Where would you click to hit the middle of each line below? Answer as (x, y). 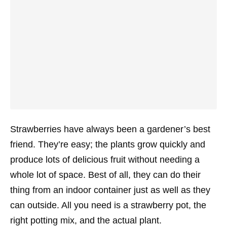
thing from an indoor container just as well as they (110, 190)
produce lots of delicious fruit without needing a (105, 160)
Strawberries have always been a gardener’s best (110, 129)
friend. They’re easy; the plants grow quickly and (108, 144)
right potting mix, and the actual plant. (86, 220)
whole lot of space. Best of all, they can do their (105, 175)
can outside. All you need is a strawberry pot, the (108, 205)
